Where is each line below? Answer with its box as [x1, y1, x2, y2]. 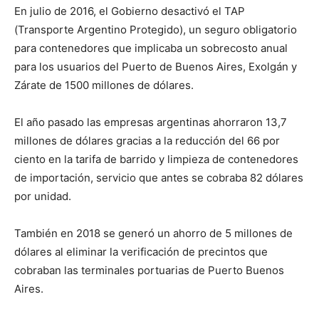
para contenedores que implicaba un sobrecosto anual [14, 41, 288, 55]
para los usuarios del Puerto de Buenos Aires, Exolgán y [14, 60, 297, 73]
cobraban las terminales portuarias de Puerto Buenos [14, 263, 284, 277]
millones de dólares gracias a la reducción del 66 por [14, 134, 280, 147]
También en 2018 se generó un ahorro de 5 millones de [14, 226, 293, 240]
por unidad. [14, 189, 71, 203]
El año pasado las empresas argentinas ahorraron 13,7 [14, 115, 287, 129]
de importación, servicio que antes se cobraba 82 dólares [14, 171, 303, 184]
